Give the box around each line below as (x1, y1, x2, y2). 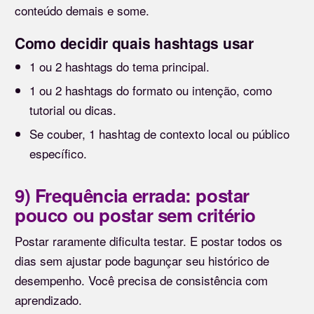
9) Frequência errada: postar (15, 182, 250, 208)
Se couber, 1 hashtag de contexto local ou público (29, 124, 289, 142)
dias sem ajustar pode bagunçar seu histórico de (15, 251, 269, 269)
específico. (29, 144, 87, 162)
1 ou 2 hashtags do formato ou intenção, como (29, 81, 272, 99)
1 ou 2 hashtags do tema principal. (29, 57, 210, 75)
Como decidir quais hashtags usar (15, 32, 254, 53)
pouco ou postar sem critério (15, 201, 257, 228)
